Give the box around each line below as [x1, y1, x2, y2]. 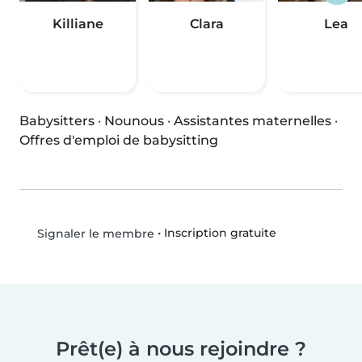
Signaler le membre [33, 226, 154, 242]
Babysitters [19, 113, 95, 129]
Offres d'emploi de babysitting [19, 133, 218, 149]
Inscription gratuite [163, 225, 276, 241]
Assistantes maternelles [174, 113, 331, 129]
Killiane [52, 16, 103, 32]
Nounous [104, 113, 164, 129]
